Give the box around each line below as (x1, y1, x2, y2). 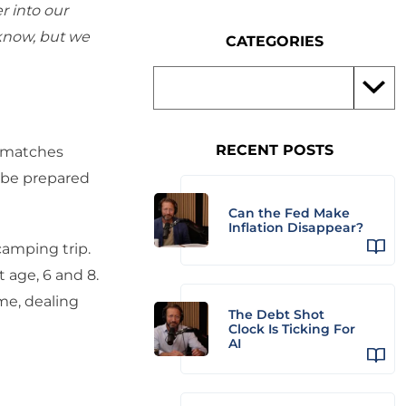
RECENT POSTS (215, 141, 333, 159)
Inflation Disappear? (228, 219, 363, 236)
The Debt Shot (228, 306, 324, 323)
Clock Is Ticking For (228, 321, 355, 337)
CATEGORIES (225, 33, 324, 50)
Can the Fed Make (228, 205, 350, 221)
